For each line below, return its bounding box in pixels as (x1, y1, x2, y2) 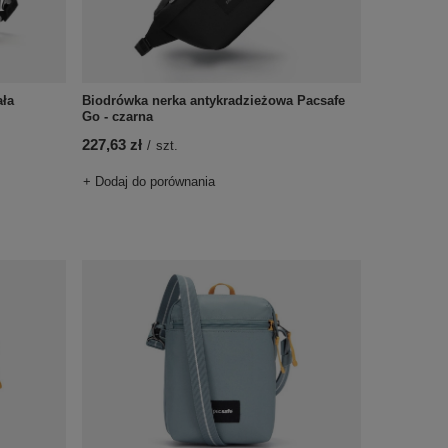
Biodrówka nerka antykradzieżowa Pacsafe (81, 93, 345, 108)
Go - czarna (81, 109, 153, 124)
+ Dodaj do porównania (82, 174, 215, 189)
